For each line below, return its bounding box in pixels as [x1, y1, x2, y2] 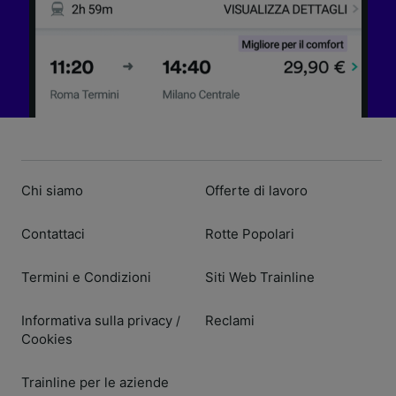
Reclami [205, 311, 255, 329]
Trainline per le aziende [21, 373, 169, 391]
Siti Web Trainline [205, 268, 315, 286]
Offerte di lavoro [205, 181, 308, 199]
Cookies [21, 330, 72, 347]
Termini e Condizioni [21, 268, 151, 286]
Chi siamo [21, 181, 83, 199]
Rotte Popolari [205, 225, 294, 242]
